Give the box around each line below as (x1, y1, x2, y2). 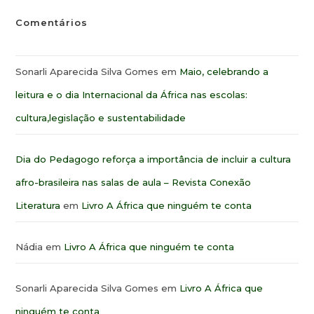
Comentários (15, 17, 88, 28)
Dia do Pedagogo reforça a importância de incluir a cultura (15, 153, 292, 165)
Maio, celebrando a (179, 66, 269, 77)
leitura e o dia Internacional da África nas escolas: (15, 89, 248, 100)
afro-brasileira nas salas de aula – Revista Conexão (15, 177, 252, 188)
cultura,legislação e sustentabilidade (15, 112, 186, 123)
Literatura (15, 200, 61, 211)
